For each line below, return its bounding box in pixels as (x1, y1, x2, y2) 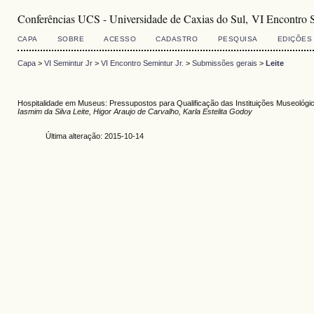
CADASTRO (156, 35, 198, 43)
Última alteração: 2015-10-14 (45, 132, 144, 141)
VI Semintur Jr (43, 59, 93, 68)
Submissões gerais (191, 59, 257, 68)
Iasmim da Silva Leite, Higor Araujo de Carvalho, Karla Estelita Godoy (17, 107, 252, 116)
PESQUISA (217, 35, 258, 43)
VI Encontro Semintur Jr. (100, 59, 184, 68)
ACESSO (104, 35, 137, 43)
